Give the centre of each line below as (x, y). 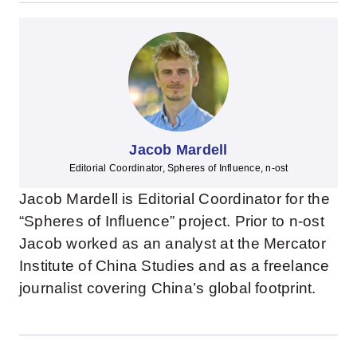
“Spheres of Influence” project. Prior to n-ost (171, 222)
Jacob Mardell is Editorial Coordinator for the (174, 199)
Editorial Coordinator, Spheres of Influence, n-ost (178, 169)
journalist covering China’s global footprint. (167, 288)
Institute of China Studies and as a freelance (174, 266)
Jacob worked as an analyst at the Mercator (172, 244)
